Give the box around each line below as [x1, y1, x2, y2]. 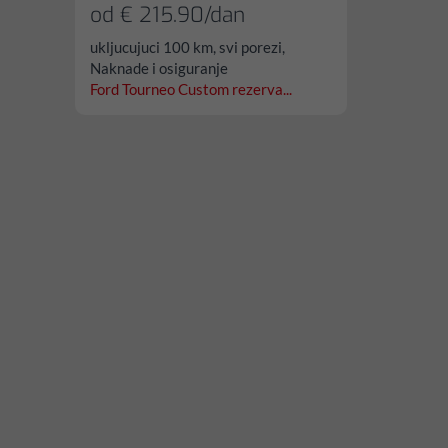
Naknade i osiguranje [90, 58, 229, 77]
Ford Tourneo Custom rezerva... [90, 79, 293, 98]
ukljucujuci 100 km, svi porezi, [90, 37, 286, 56]
